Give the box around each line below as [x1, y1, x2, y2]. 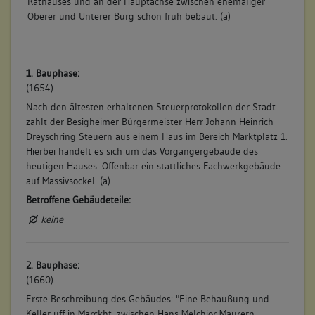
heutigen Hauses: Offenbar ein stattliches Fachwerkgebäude [25, 160, 281, 173]
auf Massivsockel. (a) [25, 174, 110, 188]
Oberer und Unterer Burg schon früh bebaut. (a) [27, 9, 231, 22]
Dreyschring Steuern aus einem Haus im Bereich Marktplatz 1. [25, 130, 288, 143]
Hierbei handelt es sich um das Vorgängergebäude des [25, 145, 258, 158]
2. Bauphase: [25, 259, 79, 272]
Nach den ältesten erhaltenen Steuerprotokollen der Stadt [25, 101, 276, 114]
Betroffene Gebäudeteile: [25, 193, 131, 206]
